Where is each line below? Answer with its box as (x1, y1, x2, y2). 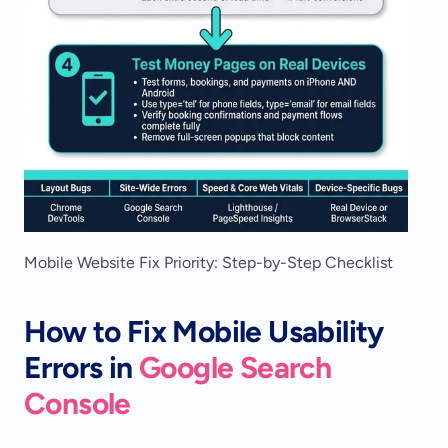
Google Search (139, 349, 332, 387)
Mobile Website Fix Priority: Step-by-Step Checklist (24, 253, 393, 273)
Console (24, 385, 131, 423)
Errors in (24, 349, 140, 387)
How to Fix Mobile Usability (24, 313, 384, 351)
